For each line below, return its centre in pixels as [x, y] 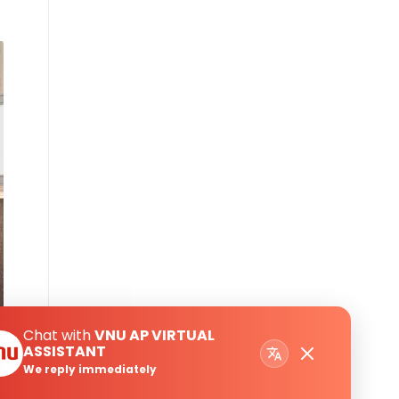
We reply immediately [90, 370]
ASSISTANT [65, 352]
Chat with [59, 336]
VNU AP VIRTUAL [155, 336]
